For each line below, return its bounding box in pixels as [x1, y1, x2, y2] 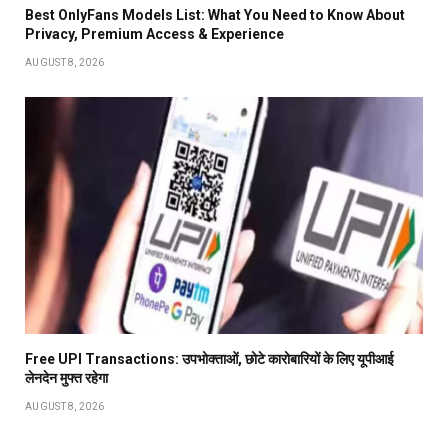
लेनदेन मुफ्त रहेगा [25, 369, 108, 386]
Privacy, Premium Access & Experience [25, 25, 284, 42]
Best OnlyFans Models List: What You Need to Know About [25, 6, 405, 23]
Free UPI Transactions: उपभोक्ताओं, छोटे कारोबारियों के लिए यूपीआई [25, 350, 394, 367]
